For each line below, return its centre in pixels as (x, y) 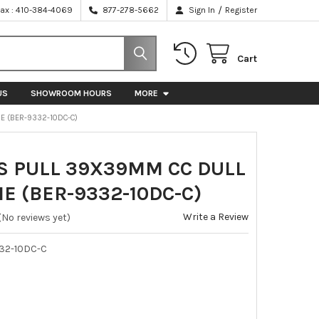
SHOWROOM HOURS (71, 93)
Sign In (202, 10)
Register (241, 10)
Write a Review (216, 216)
